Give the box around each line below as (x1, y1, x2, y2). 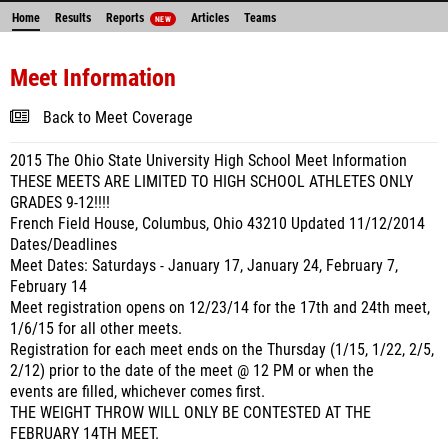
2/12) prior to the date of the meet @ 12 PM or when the (10, 362, 374, 380)
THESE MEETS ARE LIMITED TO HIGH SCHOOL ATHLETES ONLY (10, 173, 413, 191)
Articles (190, 11, 229, 25)
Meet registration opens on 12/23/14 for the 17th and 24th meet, (10, 299, 430, 317)
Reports (106, 11, 147, 25)
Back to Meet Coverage (43, 109, 193, 127)
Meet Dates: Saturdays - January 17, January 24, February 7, (10, 257, 398, 275)
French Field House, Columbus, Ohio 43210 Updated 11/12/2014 (10, 215, 425, 233)
